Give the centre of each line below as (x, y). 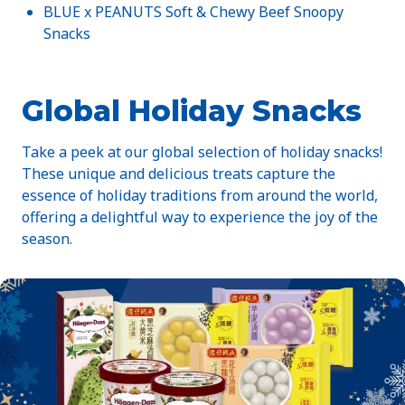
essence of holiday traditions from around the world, (200, 196)
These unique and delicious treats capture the (179, 174)
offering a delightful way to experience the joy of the (200, 217)
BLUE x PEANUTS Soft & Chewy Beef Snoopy (193, 12)
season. (47, 239)
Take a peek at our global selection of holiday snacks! (202, 152)
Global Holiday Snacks (192, 111)
